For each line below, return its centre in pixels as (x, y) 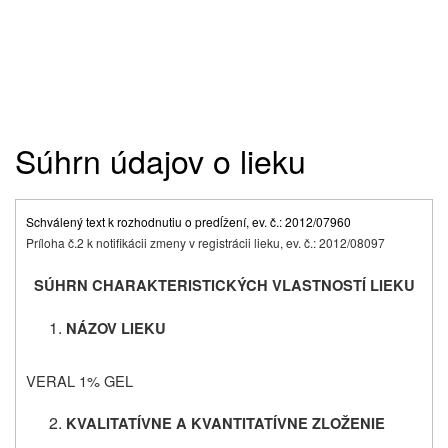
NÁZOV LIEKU (116, 329)
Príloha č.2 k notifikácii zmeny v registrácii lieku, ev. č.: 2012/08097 (205, 243)
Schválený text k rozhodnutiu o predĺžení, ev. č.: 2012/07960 (188, 222)
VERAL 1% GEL (79, 381)
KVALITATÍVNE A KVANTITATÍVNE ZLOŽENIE (225, 424)
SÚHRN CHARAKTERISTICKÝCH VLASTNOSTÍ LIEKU (224, 286)
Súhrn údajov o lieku (160, 159)
